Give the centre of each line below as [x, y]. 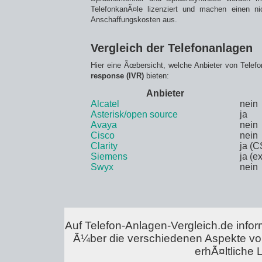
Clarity [104, 146]
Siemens [109, 156]
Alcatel [105, 104]
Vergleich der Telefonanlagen [172, 48]
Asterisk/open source [134, 114]
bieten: [156, 76]
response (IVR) [117, 76]
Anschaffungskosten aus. [134, 20]
